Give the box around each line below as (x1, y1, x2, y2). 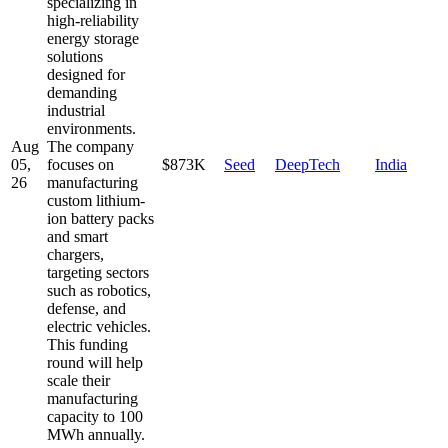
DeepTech (275, 155, 340, 173)
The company (47, 137, 134, 155)
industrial (47, 101, 105, 119)
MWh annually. (47, 425, 145, 443)
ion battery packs (47, 209, 154, 227)
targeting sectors (47, 263, 149, 281)
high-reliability (47, 11, 139, 29)
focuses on (47, 155, 114, 173)
